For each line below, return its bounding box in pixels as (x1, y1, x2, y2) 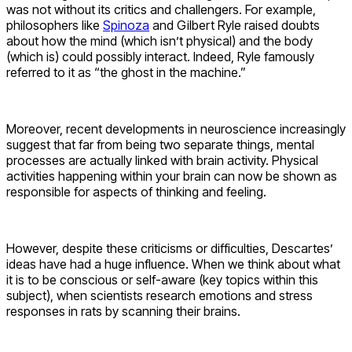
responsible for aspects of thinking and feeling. (6, 184, 266, 200)
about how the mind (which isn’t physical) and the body (6, 33, 313, 49)
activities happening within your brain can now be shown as (6, 168, 337, 185)
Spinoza (103, 17, 149, 34)
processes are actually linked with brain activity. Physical (6, 152, 318, 169)
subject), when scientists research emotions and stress (6, 288, 313, 304)
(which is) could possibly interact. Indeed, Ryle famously (6, 49, 314, 65)
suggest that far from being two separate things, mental (6, 137, 314, 153)
